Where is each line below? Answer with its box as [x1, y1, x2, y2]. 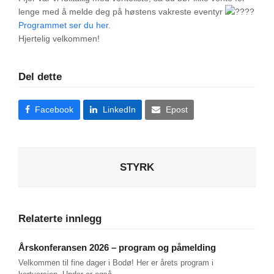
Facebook [35, 105, 74, 115]
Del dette [18, 70, 62, 83]
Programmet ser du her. [18, 20, 111, 30]
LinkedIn [102, 105, 136, 115]
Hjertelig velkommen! [18, 34, 100, 43]
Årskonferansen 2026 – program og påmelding [18, 242, 216, 253]
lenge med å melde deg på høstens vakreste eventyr [18, 7, 225, 17]
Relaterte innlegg [18, 212, 102, 224]
